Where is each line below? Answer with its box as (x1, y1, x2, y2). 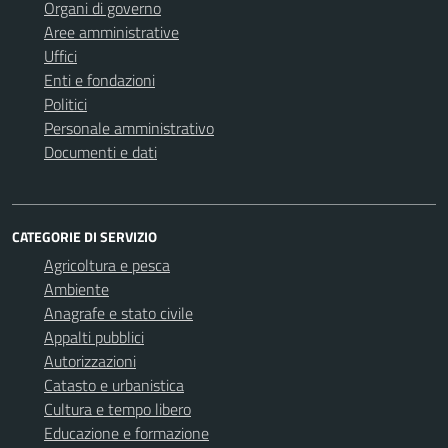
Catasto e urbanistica (44, 373, 184, 397)
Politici (44, 92, 87, 116)
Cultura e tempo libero (44, 397, 191, 421)
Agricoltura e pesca (44, 253, 170, 277)
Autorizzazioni (44, 349, 136, 373)
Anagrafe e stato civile (44, 301, 193, 325)
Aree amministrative (44, 20, 179, 44)
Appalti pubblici (44, 325, 144, 349)
